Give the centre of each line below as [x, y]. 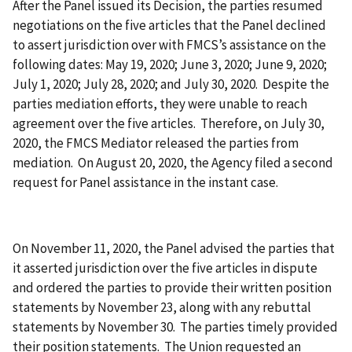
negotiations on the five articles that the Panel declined [169, 26]
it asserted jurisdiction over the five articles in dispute [165, 268]
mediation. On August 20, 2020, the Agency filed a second [173, 163]
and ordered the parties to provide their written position [172, 288]
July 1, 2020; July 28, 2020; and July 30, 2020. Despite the [171, 84]
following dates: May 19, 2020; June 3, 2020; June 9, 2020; [170, 65]
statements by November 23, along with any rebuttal [162, 308]
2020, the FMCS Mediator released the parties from [156, 143]
